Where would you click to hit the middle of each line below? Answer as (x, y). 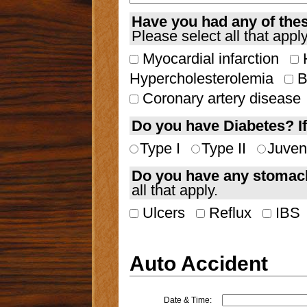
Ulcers (161, 213)
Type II (223, 149)
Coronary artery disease (219, 99)
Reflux (228, 213)
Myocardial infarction (208, 59)
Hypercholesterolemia (201, 79)
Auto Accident (198, 264)
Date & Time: (187, 300)
